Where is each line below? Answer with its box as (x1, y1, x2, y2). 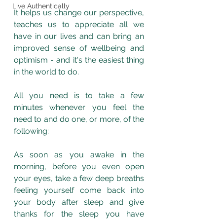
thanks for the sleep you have (14, 209, 144, 219)
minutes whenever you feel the (14, 103, 144, 112)
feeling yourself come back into (14, 185, 144, 195)
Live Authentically (12, 2, 70, 10)
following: (14, 126, 49, 136)
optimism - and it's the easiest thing (14, 55, 144, 65)
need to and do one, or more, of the (14, 114, 144, 124)
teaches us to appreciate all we (14, 20, 144, 30)
